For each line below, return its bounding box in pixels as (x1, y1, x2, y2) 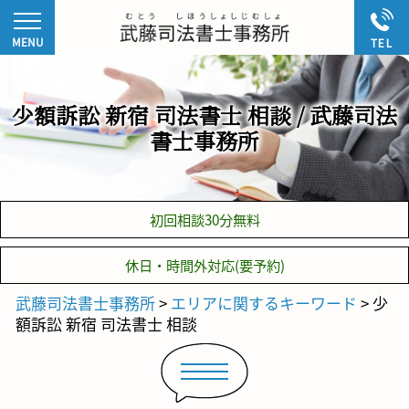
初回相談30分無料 (149, 209, 260, 231)
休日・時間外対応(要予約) (124, 255, 285, 277)
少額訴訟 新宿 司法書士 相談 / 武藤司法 (12, 100, 397, 131)
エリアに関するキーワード (171, 290, 357, 314)
